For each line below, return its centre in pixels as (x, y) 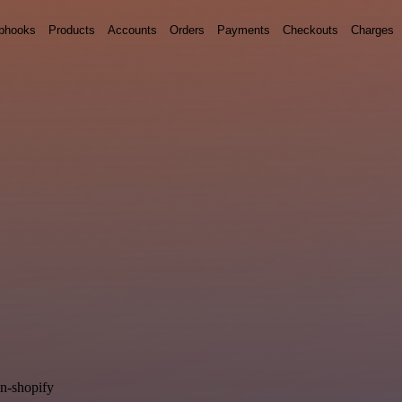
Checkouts (310, 30)
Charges (372, 30)
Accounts (132, 30)
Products (72, 30)
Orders (187, 30)
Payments (244, 30)
